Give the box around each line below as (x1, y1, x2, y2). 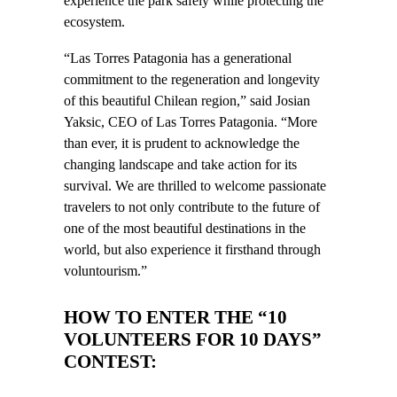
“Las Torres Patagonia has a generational (64, 50, 292, 66)
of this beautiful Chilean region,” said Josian (64, 92, 310, 109)
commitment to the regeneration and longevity (64, 71, 320, 88)
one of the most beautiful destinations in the (64, 220, 306, 237)
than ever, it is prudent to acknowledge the (64, 135, 300, 152)
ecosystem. (64, 14, 125, 31)
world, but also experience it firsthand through (64, 241, 321, 258)
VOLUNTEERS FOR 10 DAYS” (64, 328, 322, 350)
